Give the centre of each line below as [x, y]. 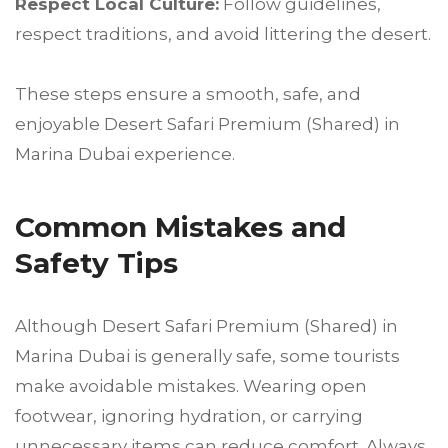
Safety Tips [96, 262]
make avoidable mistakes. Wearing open [191, 385]
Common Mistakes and [180, 226]
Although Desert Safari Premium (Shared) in [206, 325]
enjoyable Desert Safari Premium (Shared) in [207, 123]
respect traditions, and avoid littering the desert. [223, 33]
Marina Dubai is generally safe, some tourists [207, 355]
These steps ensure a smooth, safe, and [188, 93]
